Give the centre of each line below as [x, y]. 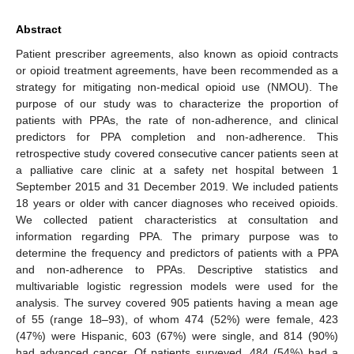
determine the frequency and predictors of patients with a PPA [177, 252]
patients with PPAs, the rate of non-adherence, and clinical [177, 120]
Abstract [39, 29]
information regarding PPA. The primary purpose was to [177, 236]
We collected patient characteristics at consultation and [177, 219]
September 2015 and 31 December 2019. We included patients [177, 186]
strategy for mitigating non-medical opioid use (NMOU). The [177, 87]
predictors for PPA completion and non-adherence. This [177, 136]
